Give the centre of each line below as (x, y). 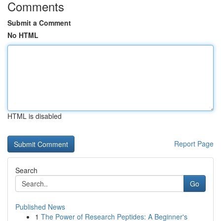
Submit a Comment (39, 23)
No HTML (23, 35)
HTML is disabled (35, 116)
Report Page (194, 144)
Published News (40, 207)
